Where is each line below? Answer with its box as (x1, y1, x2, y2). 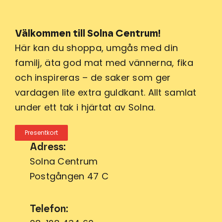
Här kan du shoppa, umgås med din (15, 42, 178, 55)
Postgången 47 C (29, 170, 109, 183)
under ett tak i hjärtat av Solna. (15, 101, 156, 114)
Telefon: (29, 204, 68, 215)
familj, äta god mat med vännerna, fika (15, 56, 193, 69)
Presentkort (25, 128, 58, 137)
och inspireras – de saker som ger (15, 71, 171, 84)
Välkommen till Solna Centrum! (15, 29, 161, 39)
